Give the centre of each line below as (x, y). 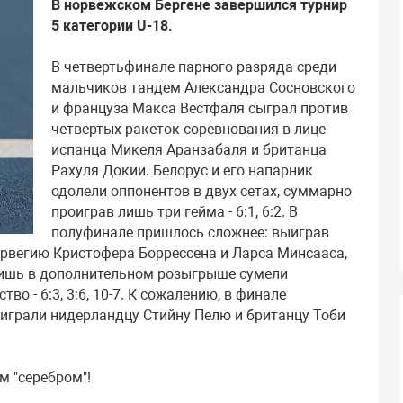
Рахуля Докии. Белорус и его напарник (182, 170)
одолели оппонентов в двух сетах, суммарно (201, 191)
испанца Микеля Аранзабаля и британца (189, 149)
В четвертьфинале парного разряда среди (194, 67)
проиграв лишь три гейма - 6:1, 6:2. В (175, 211)
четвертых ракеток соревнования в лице (188, 129)
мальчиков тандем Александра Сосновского (203, 87)
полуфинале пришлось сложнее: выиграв (190, 232)
